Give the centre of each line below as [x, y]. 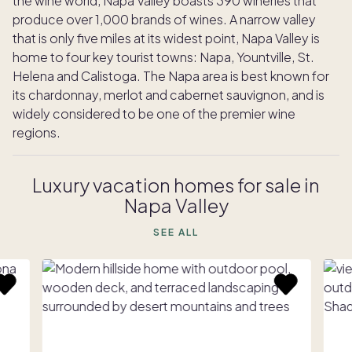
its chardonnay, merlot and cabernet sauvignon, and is [169, 95]
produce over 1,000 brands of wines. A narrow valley [164, 19]
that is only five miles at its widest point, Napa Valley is [166, 38]
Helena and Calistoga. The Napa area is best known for [171, 76]
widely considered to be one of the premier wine [154, 114]
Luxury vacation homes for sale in [176, 185]
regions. [38, 132]
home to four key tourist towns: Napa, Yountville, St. [163, 57]
